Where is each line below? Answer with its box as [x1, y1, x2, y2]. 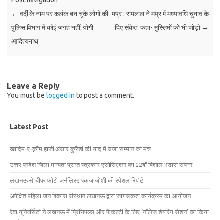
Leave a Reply [7, 81, 60, 90]
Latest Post [10, 122, 48, 131]
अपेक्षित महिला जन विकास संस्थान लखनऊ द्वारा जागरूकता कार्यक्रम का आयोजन [10, 192, 191, 199]
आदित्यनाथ [11, 37, 39, 46]
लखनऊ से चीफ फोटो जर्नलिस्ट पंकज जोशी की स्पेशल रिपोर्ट [10, 176, 143, 184]
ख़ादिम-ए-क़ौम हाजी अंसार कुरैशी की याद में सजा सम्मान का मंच [10, 145, 151, 152]
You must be [7, 91, 46, 99]
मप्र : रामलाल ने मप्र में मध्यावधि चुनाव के [111, 10, 209, 18]
